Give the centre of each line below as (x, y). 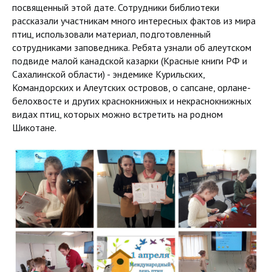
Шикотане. (34, 128)
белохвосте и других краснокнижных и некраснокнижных (132, 101)
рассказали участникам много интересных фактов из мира (134, 21)
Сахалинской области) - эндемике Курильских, (108, 74)
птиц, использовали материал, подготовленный (111, 34)
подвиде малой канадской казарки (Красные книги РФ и (130, 61)
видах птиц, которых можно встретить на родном (117, 114)
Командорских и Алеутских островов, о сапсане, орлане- (131, 88)
